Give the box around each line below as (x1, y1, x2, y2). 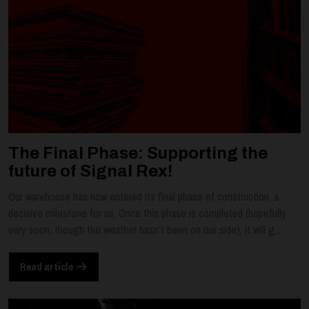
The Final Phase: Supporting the (8, 143, 268, 162)
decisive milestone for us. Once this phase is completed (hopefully (8, 205, 286, 221)
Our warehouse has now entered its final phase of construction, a (8, 188, 279, 204)
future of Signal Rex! (8, 161, 172, 180)
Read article (20, 260, 75, 274)
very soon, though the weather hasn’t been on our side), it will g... (8, 221, 281, 237)
